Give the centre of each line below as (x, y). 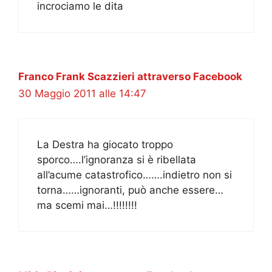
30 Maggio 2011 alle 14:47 (82, 94)
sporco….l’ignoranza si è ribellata (117, 159)
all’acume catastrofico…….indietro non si (134, 175)
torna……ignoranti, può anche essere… (130, 190)
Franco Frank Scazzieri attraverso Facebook (130, 77)
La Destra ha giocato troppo (105, 144)
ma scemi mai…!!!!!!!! (87, 205)
